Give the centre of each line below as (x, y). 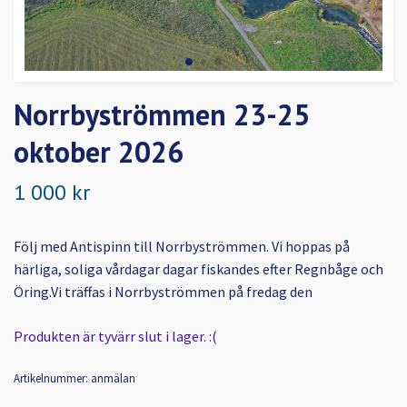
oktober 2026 (99, 152)
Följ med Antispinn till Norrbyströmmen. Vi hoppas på (182, 247)
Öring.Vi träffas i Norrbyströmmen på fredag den (163, 292)
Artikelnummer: (51, 378)
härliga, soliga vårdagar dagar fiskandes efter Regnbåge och (199, 269)
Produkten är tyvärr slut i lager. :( (115, 337)
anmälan (113, 378)
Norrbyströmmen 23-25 (162, 115)
